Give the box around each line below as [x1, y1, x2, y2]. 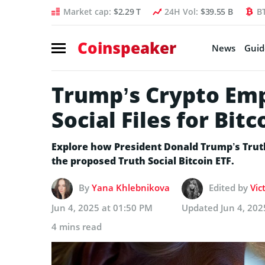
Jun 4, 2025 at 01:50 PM [51, 201, 153, 214]
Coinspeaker [77, 37, 176, 59]
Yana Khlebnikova [92, 181, 170, 193]
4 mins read [51, 220, 102, 232]
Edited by [209, 181, 250, 193]
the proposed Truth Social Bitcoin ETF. [51, 154, 234, 167]
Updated [182, 201, 221, 214]
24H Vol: [164, 6, 201, 17]
